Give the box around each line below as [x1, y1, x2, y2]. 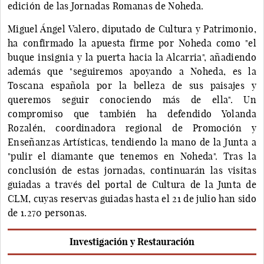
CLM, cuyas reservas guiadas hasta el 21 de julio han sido [8, 192, 256, 204]
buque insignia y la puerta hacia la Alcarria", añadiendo [8, 51, 256, 63]
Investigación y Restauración [70, 235, 194, 247]
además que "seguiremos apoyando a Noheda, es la [8, 65, 256, 77]
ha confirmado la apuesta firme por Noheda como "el [8, 37, 256, 49]
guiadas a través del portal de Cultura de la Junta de [8, 178, 256, 190]
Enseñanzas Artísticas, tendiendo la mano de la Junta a [8, 136, 256, 148]
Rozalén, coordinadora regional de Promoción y [8, 121, 256, 134]
